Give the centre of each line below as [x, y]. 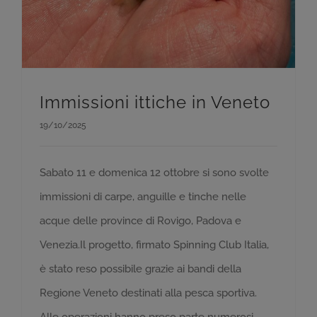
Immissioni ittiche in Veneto [155, 102]
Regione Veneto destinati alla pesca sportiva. [148, 293]
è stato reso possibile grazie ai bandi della [140, 269]
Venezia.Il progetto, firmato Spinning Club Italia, [154, 244]
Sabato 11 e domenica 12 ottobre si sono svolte [154, 172]
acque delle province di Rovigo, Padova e [140, 220]
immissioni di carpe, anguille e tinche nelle [143, 196]
